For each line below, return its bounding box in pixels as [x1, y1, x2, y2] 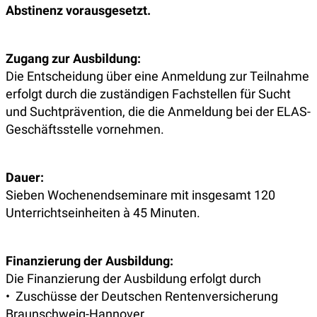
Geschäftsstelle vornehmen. [6, 122, 164, 137]
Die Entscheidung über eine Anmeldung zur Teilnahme [6, 69, 309, 83]
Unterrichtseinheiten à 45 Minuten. [6, 205, 200, 220]
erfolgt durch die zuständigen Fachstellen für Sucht [6, 86, 291, 101]
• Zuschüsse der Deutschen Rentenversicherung [6, 289, 278, 304]
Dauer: [6, 170, 44, 185]
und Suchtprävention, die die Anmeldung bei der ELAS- [6, 104, 311, 119]
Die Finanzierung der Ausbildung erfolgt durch [6, 271, 261, 286]
